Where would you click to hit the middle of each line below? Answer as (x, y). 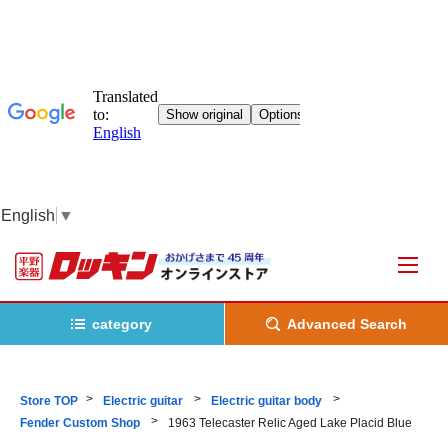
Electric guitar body (268, 400)
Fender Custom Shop (81, 422)
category (122, 323)
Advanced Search (346, 323)
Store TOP (49, 400)
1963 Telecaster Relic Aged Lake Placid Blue (290, 422)
